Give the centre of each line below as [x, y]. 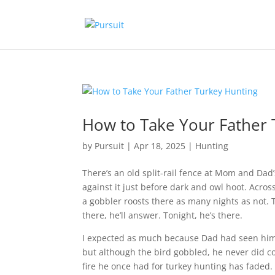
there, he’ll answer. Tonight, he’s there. [163, 215]
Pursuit [110, 146]
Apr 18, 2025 [160, 146]
